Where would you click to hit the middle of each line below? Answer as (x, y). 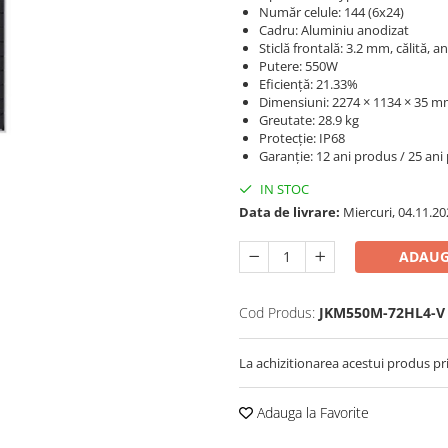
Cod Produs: (277, 312)
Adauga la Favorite (311, 412)
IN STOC (283, 189)
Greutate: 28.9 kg (309, 120)
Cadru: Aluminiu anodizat (334, 30)
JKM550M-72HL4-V (382, 312)
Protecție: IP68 (302, 138)
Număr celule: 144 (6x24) (331, 12)
